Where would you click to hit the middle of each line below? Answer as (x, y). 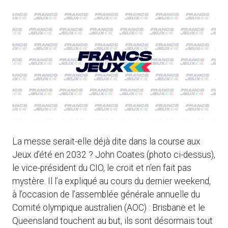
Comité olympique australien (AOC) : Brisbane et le (109, 208)
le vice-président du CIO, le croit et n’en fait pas (102, 168)
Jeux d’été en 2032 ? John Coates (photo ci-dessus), (114, 155)
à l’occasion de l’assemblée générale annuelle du (106, 195)
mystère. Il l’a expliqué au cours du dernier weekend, (111, 181)
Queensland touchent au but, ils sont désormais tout (112, 221)
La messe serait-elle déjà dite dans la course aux (106, 142)
